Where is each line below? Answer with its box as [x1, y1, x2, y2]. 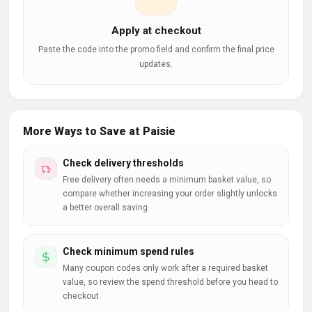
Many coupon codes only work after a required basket [63, 263, 268, 273]
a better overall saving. [63, 203, 150, 212]
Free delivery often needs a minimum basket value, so [63, 175, 271, 185]
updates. [139, 59, 173, 69]
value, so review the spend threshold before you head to [63, 277, 278, 287]
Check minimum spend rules [63, 246, 194, 257]
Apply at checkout [111, 24, 201, 37]
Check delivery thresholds [63, 157, 184, 169]
